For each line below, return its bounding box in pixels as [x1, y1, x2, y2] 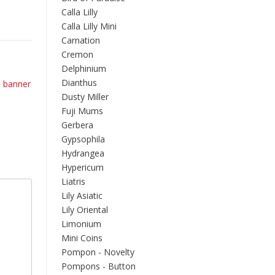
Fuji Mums [61, 105, 103, 117]
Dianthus [61, 77, 97, 88]
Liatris [61, 176, 85, 187]
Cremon [61, 48, 93, 60]
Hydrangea [61, 147, 104, 159]
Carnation [61, 34, 100, 46]
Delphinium [61, 63, 106, 74]
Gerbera [61, 119, 93, 131]
